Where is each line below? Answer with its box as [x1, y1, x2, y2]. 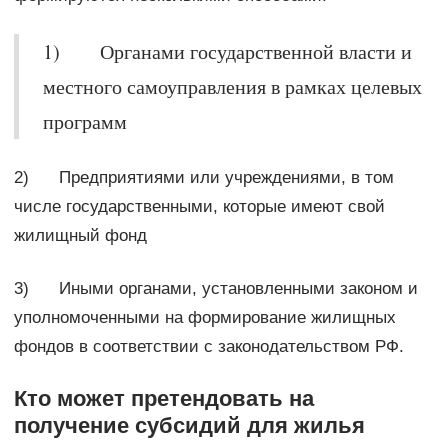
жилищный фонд [13, 225, 147, 245]
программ [42, 107, 127, 135]
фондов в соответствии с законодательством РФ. [13, 336, 404, 356]
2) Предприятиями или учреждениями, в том [13, 167, 394, 187]
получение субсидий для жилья [13, 412, 365, 438]
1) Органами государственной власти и [42, 37, 412, 65]
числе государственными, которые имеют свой [13, 196, 385, 216]
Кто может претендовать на [13, 385, 314, 411]
